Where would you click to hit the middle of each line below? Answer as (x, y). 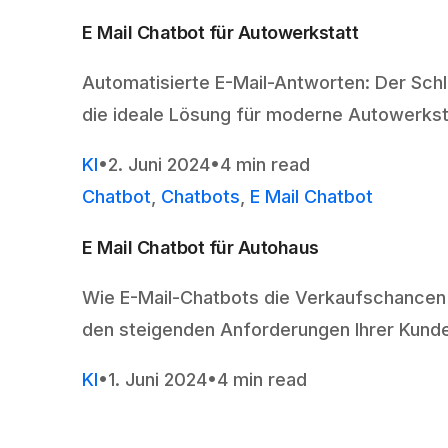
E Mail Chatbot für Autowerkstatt (220, 33)
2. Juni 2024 (159, 165)
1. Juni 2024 (157, 380)
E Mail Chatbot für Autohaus (200, 248)
